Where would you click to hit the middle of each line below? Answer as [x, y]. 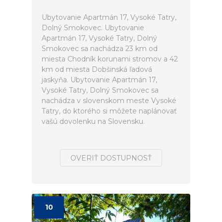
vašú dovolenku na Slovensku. [93, 121]
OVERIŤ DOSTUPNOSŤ [111, 158]
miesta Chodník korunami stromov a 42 [110, 59]
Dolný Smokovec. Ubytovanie [93, 28]
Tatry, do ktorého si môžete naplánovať [109, 111]
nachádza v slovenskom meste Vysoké [109, 101]
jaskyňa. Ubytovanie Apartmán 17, [99, 80]
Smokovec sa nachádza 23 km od [100, 49]
